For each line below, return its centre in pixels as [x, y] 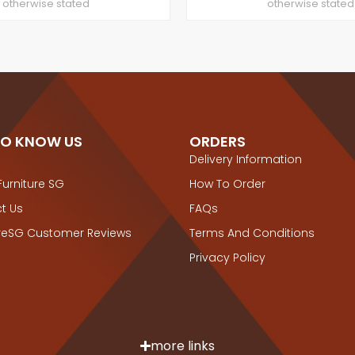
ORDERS [218, 142]
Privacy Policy [227, 258]
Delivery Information [246, 160]
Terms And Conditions [252, 233]
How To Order [227, 184]
